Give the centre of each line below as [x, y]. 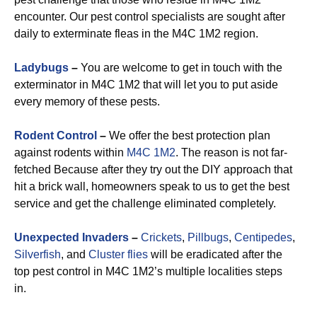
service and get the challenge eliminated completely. [145, 203]
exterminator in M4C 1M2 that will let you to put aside [146, 85]
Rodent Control [56, 136]
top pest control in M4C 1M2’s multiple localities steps [148, 271]
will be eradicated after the [215, 254]
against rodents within [70, 152]
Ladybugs [41, 68]
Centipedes [263, 237]
